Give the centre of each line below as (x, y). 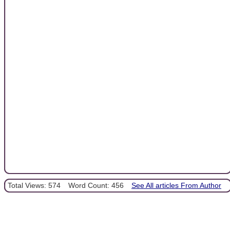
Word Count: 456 (96, 186)
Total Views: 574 (34, 186)
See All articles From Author (176, 186)
